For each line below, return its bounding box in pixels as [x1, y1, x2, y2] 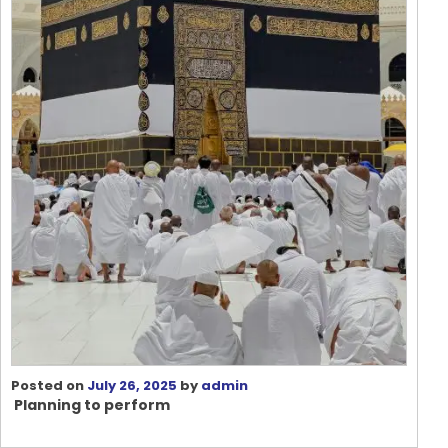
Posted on [11, 376, 87, 396]
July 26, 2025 [87, 376, 177, 396]
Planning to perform [11, 395, 170, 416]
